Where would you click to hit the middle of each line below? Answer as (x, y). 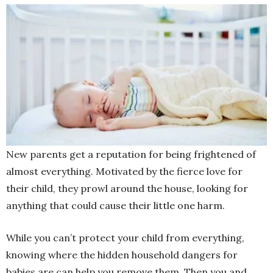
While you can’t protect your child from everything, (125, 237)
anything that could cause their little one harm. (117, 205)
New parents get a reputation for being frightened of (131, 154)
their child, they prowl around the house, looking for (127, 188)
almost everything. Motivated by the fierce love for (124, 171)
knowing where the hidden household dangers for (122, 254)
